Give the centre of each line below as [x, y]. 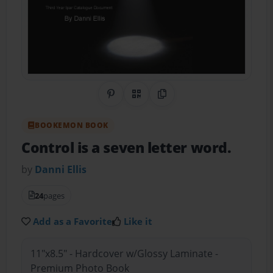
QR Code [156, 101]
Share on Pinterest [154, 101]
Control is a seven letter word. [126, 148]
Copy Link [184, 101]
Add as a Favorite [73, 221]
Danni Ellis [61, 169]
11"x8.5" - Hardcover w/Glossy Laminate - [124, 254]
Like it [138, 221]
